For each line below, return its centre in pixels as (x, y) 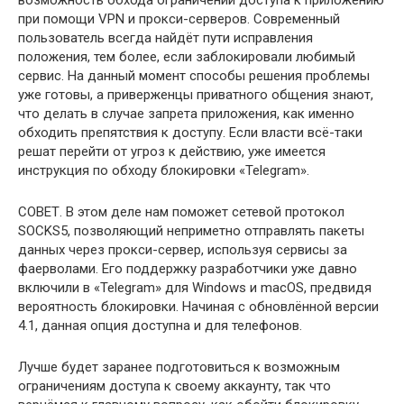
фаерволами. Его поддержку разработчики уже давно (188, 268)
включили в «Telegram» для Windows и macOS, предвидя (195, 287)
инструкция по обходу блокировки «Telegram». (164, 170)
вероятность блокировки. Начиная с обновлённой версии (198, 306)
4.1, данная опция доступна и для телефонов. (162, 325)
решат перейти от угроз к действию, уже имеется (172, 151)
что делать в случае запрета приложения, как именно (186, 113)
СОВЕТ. (42, 211)
